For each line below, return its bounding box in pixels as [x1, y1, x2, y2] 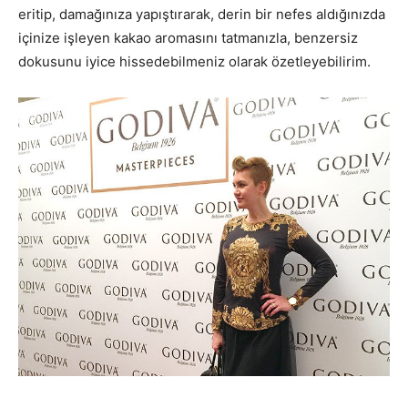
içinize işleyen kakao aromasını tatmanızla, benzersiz [18, 28, 358, 46]
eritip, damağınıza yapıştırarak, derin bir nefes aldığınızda [18, 5, 385, 23]
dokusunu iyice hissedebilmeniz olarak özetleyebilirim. [18, 52, 371, 70]
